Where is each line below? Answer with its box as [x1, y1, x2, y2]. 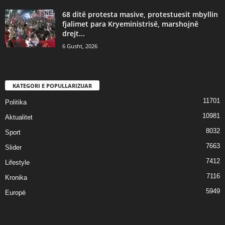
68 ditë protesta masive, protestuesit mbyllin [62, 9, 218, 19]
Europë [5, 188, 26, 196]
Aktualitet [5, 113, 33, 121]
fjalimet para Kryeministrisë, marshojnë [62, 19, 198, 29]
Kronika [5, 173, 27, 181]
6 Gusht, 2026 [62, 42, 97, 50]
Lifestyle [5, 158, 30, 166]
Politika [5, 98, 27, 106]
